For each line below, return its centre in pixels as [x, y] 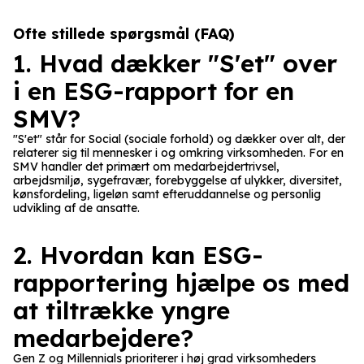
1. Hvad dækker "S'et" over [175, 63]
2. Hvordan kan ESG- [138, 255]
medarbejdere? [103, 338]
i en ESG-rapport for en [154, 91]
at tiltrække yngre [121, 310]
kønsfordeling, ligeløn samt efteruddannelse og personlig [167, 194]
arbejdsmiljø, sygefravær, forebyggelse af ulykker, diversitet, [178, 180]
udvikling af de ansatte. [76, 208]
